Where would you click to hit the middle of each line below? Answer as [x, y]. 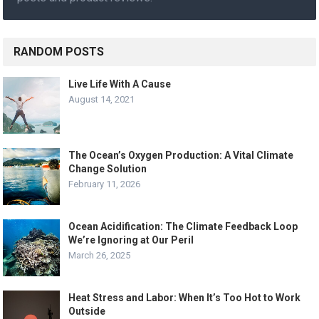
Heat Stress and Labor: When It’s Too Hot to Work [185, 297]
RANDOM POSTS [59, 51]
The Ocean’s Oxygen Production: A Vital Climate [181, 155]
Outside [87, 311]
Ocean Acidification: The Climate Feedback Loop [183, 226]
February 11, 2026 [105, 184]
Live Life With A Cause [120, 84]
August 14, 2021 [102, 99]
